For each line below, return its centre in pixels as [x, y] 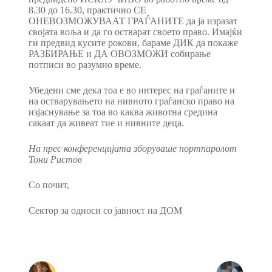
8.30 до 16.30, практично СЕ [87, 10]
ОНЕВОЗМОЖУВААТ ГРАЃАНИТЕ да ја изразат [133, 21]
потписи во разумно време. [85, 65]
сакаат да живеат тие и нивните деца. [106, 123]
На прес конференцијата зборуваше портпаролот [132, 149]
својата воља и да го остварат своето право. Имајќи [135, 32]
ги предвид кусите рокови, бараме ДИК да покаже [133, 43]
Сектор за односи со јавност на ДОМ [105, 211]
